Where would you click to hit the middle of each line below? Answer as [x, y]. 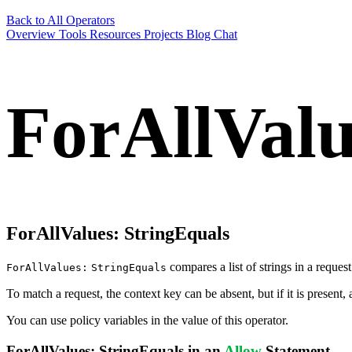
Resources [117, 34]
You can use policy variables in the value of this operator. [147, 321]
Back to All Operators [60, 20]
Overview [33, 34]
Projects [165, 34]
